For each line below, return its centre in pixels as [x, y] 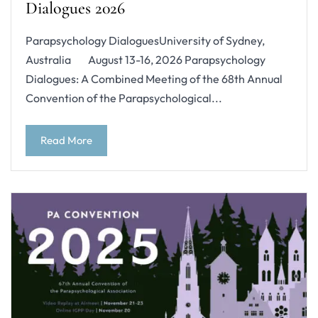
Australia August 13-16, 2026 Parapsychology [146, 60]
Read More [66, 140]
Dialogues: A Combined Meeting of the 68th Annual [154, 79]
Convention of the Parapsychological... [124, 98]
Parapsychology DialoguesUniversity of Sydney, [145, 41]
